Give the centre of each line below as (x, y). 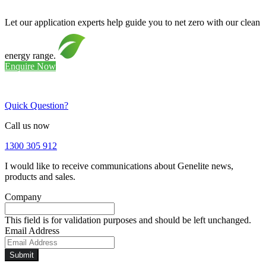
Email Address (32, 231)
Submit (22, 255)
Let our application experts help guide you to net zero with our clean (132, 23)
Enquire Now (30, 66)
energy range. (31, 56)
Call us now (27, 126)
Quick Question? (37, 106)
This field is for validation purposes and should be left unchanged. (128, 220)
